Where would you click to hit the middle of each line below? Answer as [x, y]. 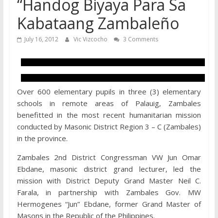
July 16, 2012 [41, 39]
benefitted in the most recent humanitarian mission [109, 115]
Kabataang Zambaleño [98, 23]
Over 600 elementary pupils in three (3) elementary [109, 91]
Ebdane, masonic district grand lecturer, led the [109, 169]
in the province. [42, 138]
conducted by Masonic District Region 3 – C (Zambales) [109, 127]
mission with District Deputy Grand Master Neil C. [109, 181]
